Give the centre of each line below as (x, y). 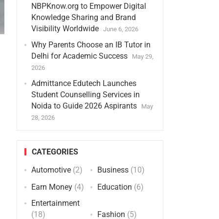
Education (114, 187)
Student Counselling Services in (85, 95)
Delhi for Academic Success (79, 56)
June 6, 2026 (120, 29)
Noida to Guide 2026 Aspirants (84, 106)
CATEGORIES (55, 152)
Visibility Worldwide (65, 29)
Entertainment (55, 203)
